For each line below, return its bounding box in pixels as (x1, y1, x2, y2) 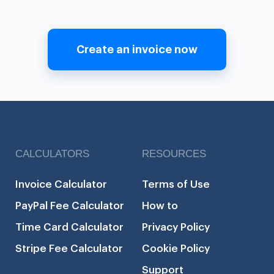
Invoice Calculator (15, 179, 107, 190)
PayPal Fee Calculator (15, 201, 124, 212)
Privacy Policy (142, 222, 210, 233)
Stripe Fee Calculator (15, 243, 123, 254)
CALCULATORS (15, 148, 89, 160)
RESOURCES (142, 148, 206, 160)
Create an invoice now (76, 44, 198, 56)
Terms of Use (142, 179, 210, 190)
